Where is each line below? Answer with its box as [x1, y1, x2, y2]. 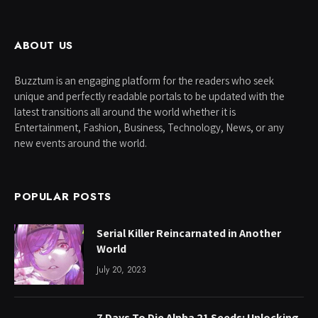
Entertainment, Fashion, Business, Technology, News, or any [14, 120, 284, 134]
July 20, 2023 [97, 263, 146, 276]
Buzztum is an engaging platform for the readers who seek [14, 73, 274, 87]
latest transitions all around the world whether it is [14, 104, 236, 119]
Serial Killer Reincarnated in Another [97, 225, 281, 241]
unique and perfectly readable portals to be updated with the [14, 89, 285, 103]
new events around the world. [14, 136, 147, 150]
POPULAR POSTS [14, 188, 111, 204]
